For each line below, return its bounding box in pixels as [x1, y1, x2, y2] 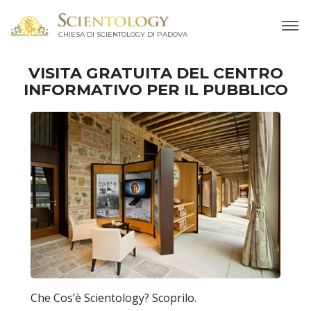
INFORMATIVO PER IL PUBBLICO [23, 79, 288, 99]
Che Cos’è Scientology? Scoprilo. [31, 289, 196, 305]
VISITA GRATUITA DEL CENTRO [28, 62, 283, 83]
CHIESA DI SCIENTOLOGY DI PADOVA [58, 30, 187, 40]
